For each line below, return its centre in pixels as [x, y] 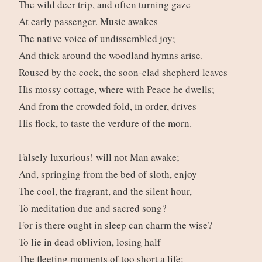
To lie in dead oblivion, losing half [91, 242]
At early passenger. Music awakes [90, 22]
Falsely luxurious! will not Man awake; [101, 157]
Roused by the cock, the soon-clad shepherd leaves [125, 73]
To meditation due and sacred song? [94, 208]
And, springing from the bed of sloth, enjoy [109, 174]
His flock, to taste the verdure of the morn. [107, 123]
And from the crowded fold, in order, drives [109, 106]
